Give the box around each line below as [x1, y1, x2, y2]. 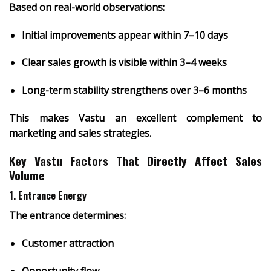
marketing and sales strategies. [9, 126, 151, 140]
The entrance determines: [9, 209, 126, 223]
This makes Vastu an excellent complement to [9, 111, 262, 125]
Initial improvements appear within [21, 28, 183, 42]
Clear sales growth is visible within [21, 56, 180, 70]
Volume [9, 166, 45, 184]
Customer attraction [21, 237, 114, 250]
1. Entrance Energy [9, 188, 87, 203]
